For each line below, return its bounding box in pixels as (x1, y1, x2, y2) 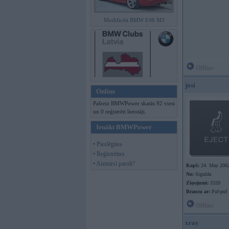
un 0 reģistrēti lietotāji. (93, 108, 146, 114)
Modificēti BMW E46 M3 (103, 17, 165, 23)
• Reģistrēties (93, 150, 125, 157)
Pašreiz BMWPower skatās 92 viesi (93, 100, 175, 106)
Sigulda (194, 171, 211, 177)
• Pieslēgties (93, 141, 122, 148)
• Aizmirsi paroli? (93, 160, 135, 167)
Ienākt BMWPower (96, 123, 152, 131)
